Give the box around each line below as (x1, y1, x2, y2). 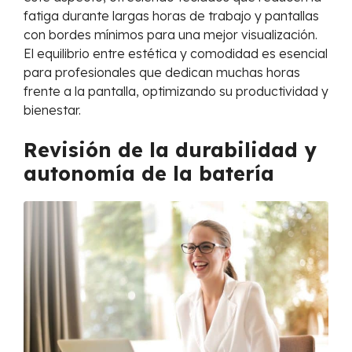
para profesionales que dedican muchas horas (24, 64, 300, 81)
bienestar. (24, 102, 81, 119)
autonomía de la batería (24, 161, 274, 186)
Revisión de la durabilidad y (24, 137, 317, 163)
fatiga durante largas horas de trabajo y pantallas (24, 8, 319, 24)
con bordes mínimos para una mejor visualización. (24, 27, 317, 43)
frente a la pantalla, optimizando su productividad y (24, 83, 328, 100)
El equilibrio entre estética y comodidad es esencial (24, 46, 328, 62)
